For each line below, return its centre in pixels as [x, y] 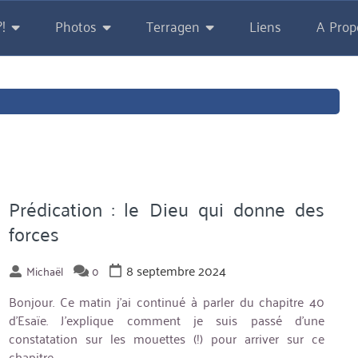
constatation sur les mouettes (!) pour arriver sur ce [167, 338]
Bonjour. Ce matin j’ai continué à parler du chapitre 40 [167, 302]
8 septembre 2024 [176, 270]
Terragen [173, 26]
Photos [76, 26]
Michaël [44, 271]
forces [34, 234]
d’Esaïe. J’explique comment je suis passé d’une [167, 320]
